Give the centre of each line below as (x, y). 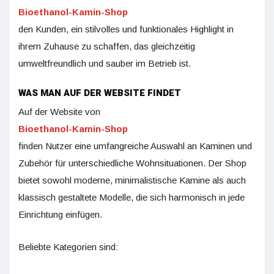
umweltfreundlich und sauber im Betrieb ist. (105, 64)
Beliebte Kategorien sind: (68, 247)
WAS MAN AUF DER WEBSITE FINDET (100, 93)
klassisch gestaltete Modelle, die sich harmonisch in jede (131, 198)
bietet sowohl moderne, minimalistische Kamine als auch (132, 180)
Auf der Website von (59, 112)
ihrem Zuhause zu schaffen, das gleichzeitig (107, 46)
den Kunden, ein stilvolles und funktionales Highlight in (126, 29)
